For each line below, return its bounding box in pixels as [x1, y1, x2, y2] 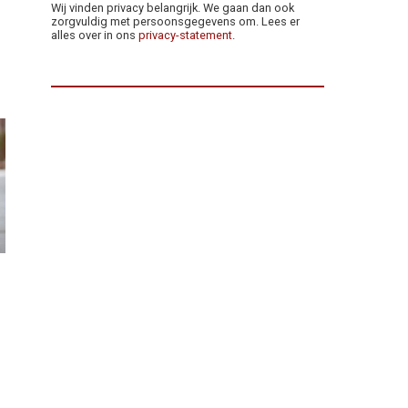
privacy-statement [138, 27, 232, 42]
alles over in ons [51, 27, 138, 42]
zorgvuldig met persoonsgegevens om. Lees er [51, 14, 300, 28]
